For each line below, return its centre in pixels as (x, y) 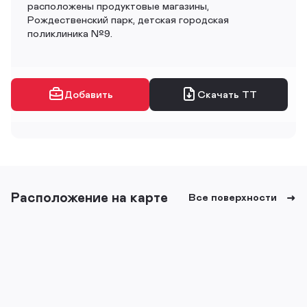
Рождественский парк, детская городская (128, 19)
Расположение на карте (89, 197)
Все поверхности (233, 197)
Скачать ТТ (227, 94)
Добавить (88, 94)
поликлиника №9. (70, 33)
